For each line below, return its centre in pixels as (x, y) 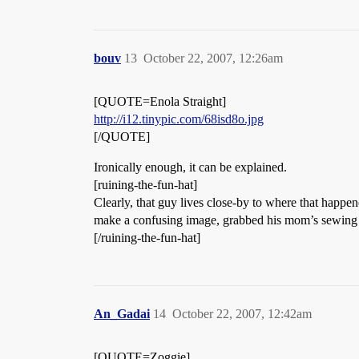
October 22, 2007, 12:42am (242, 314)
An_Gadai (122, 314)
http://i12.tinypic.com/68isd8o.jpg (179, 119)
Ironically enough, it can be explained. (190, 167)
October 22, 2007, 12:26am (213, 58)
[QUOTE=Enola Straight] (160, 101)
